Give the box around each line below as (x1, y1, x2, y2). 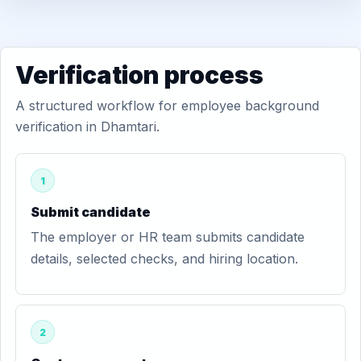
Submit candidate (31, 204, 151, 220)
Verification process (15, 60, 263, 89)
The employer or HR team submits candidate (31, 229, 305, 245)
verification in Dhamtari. (15, 118, 160, 135)
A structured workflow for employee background (15, 98, 319, 114)
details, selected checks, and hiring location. (31, 251, 298, 267)
